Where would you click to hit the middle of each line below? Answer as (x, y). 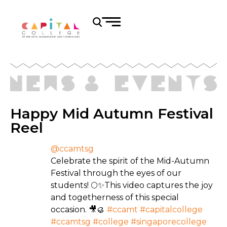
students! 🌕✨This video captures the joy (132, 185)
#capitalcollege (171, 210)
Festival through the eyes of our (116, 173)
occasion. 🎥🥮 (79, 210)
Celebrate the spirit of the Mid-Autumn (130, 161)
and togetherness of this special (115, 198)
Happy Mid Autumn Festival (112, 114)
